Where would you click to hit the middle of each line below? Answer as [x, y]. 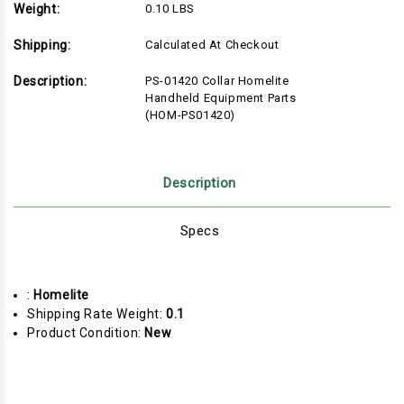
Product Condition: [86, 333]
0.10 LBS [170, 9]
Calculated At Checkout [212, 45]
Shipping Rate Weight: [97, 314]
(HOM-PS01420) [191, 115]
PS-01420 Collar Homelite [217, 81]
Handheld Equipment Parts [221, 98]
